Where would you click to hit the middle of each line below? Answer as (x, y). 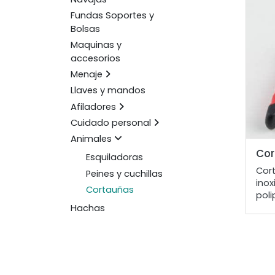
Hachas (87, 208)
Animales (91, 139)
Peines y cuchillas (124, 173)
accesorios (95, 59)
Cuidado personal (110, 122)
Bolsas (85, 29)
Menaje (86, 75)
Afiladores (93, 107)
